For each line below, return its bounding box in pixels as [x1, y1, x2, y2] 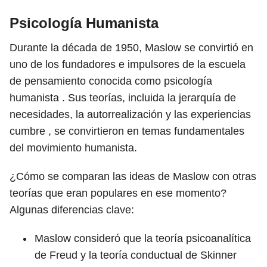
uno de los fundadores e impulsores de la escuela [10, 58, 246, 70]
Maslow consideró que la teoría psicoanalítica [35, 232, 251, 244]
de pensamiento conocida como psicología [10, 75, 212, 87]
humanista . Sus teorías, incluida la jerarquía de [10, 92, 236, 104]
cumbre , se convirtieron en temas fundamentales [10, 125, 244, 137]
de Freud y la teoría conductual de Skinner [35, 249, 237, 261]
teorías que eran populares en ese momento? [10, 187, 226, 199]
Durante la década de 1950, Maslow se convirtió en [10, 42, 253, 54]
